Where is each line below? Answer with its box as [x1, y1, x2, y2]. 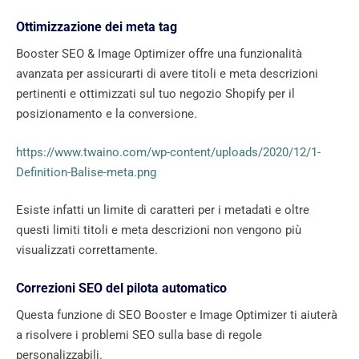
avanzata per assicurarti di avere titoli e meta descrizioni [16, 67, 318, 82]
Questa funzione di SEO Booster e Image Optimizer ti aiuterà [16, 307, 337, 322]
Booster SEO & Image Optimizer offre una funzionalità [16, 46, 302, 62]
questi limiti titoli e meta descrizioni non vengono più [16, 223, 301, 238]
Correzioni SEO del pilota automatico [16, 280, 227, 296]
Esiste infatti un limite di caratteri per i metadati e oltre [16, 203, 309, 218]
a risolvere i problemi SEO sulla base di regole [16, 327, 262, 342]
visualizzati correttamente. [16, 243, 158, 258]
